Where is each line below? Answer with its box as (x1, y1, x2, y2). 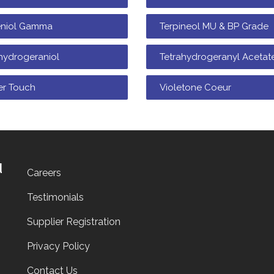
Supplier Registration (27, 216, 120, 228)
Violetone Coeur (160, 82, 231, 93)
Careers (27, 167, 61, 179)
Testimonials (27, 191, 84, 203)
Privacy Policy (27, 240, 90, 252)
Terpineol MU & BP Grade (160, 21, 268, 32)
